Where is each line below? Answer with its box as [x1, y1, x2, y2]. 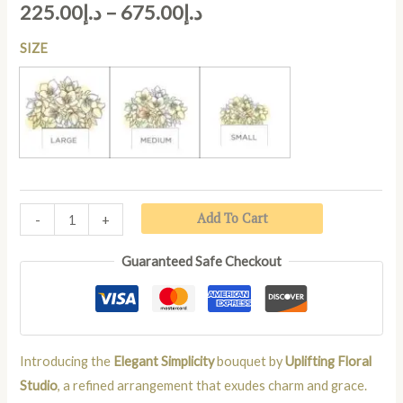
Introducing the [20, 353, 114, 369]
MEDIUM [153, 110, 211, 126]
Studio [20, 377, 58, 393]
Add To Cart [196, 210, 268, 228]
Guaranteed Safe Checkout [121, 253, 282, 269]
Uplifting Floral [285, 353, 372, 369]
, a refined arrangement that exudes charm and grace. [58, 377, 368, 393]
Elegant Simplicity [113, 353, 215, 369]
